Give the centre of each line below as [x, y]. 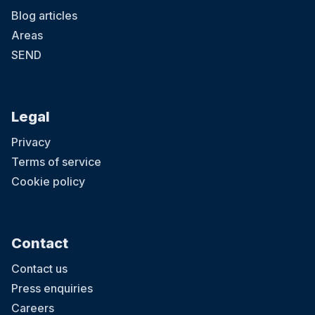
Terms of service [56, 162]
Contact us [39, 269]
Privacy [31, 142]
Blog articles [44, 16]
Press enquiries [52, 289]
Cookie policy [48, 182]
